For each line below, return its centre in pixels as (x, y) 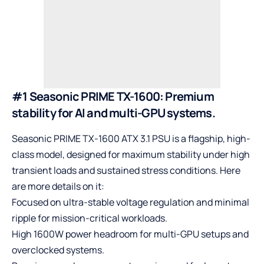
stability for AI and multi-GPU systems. (113, 113)
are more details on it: (58, 186)
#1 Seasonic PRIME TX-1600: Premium (113, 96)
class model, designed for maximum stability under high (131, 154)
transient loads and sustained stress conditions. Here (126, 170)
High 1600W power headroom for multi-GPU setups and (130, 234)
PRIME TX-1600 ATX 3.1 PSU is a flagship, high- (151, 138)
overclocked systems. (58, 250)
